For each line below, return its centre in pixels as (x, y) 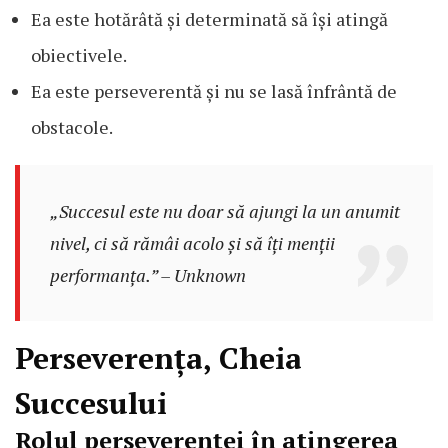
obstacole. (72, 127)
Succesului (91, 403)
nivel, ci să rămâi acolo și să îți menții (192, 243)
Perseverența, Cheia (158, 358)
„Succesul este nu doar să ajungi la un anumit (224, 211)
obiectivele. (79, 55)
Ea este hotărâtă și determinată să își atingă (209, 19)
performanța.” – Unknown (147, 275)
